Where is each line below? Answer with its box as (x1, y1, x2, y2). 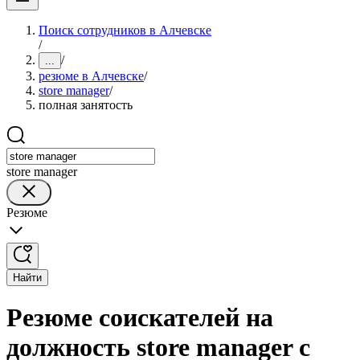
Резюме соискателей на (6, 303, 273, 333)
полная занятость (39, 98, 133, 112)
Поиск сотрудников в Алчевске (39, 23, 211, 37)
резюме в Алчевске (39, 69, 144, 83)
